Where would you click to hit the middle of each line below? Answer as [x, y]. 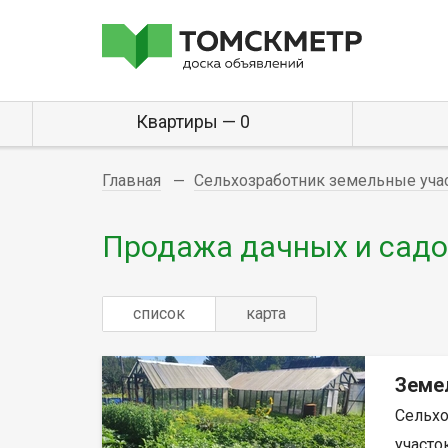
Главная [131, 180]
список [159, 313]
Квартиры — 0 [192, 121]
